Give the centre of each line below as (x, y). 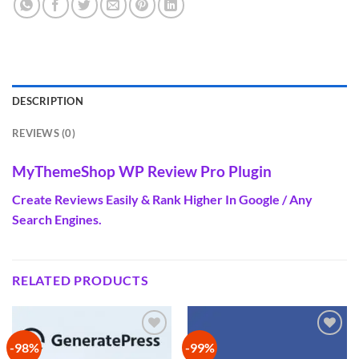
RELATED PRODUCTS (81, 280)
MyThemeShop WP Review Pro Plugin (142, 171)
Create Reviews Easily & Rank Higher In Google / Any (162, 199)
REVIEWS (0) (44, 133)
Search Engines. (57, 219)
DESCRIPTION (48, 101)
